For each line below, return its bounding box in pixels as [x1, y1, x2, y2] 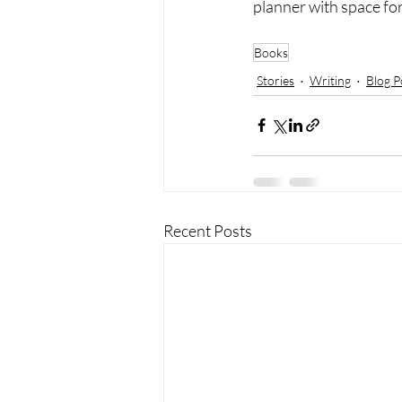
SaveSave [253, 20, 323, 40]
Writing [310, 72, 351, 88]
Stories [257, 72, 294, 88]
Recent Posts [163, 220, 252, 240]
